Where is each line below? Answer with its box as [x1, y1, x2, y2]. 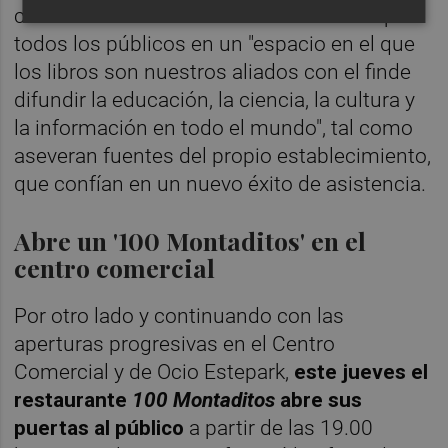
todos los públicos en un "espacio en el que [14, 31, 416, 56]
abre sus [280, 387, 363, 412]
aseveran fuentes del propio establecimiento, [14, 143, 432, 168]
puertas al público [14, 415, 185, 440]
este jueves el [294, 359, 429, 384]
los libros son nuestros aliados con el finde [14, 59, 412, 84]
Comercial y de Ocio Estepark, [14, 359, 295, 384]
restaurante [14, 387, 133, 412]
